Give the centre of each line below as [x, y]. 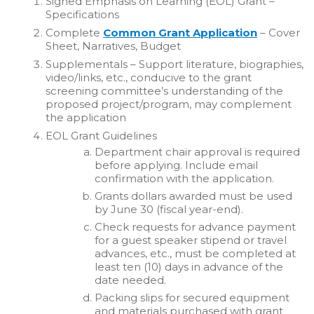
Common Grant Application [180, 33]
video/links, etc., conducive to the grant [149, 77]
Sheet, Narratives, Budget [113, 46]
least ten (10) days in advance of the [189, 267]
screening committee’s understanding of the [164, 91]
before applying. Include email [176, 165]
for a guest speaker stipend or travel [191, 240]
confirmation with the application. [184, 178]
